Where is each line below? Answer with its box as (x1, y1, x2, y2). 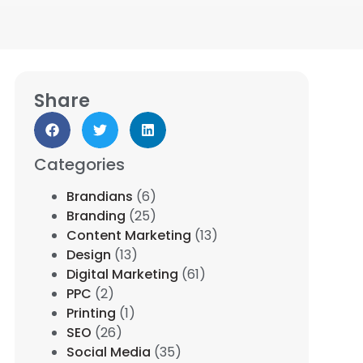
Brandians (66, 187, 134, 207)
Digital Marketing (66, 265, 179, 284)
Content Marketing (66, 226, 192, 246)
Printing (66, 304, 117, 323)
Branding (66, 207, 126, 226)
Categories (34, 153, 126, 177)
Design (66, 246, 112, 265)
